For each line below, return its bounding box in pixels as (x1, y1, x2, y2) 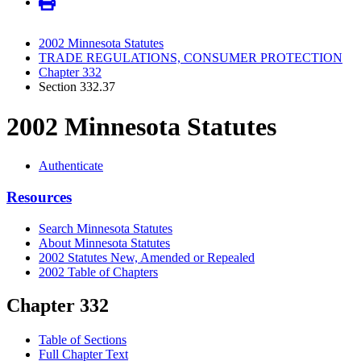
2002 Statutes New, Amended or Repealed (39, 250, 255, 264)
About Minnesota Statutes (39, 235, 170, 250)
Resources (6, 188, 72, 205)
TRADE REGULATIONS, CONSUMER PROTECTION (39, 51, 342, 65)
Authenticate (39, 159, 103, 173)
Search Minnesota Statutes (39, 221, 172, 235)
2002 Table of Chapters (39, 264, 158, 279)
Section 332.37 (39, 80, 115, 94)
